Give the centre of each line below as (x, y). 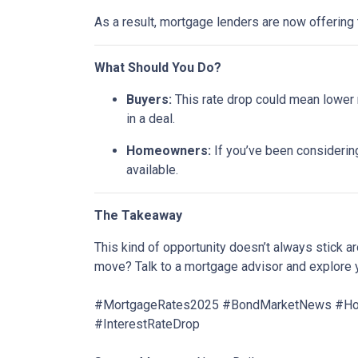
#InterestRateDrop (147, 324)
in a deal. (151, 119)
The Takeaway (138, 216)
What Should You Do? (158, 68)
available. (152, 170)
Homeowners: (169, 151)
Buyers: (149, 100)
